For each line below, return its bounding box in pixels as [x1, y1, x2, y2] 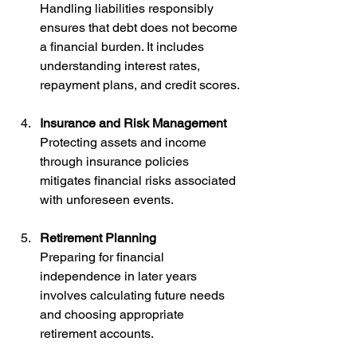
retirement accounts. [40, 325, 154, 341]
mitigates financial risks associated [40, 172, 239, 188]
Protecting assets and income [40, 134, 210, 150]
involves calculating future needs [40, 287, 228, 303]
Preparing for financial [40, 249, 167, 265]
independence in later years [40, 268, 200, 284]
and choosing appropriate [40, 306, 187, 322]
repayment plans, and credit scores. [40, 76, 240, 92]
